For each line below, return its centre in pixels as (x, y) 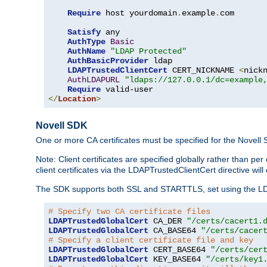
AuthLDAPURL (94, 80)
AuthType (86, 42)
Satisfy (84, 32)
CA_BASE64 (175, 231)
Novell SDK (62, 125)
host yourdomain (139, 13)
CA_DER (167, 221)
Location (77, 99)
